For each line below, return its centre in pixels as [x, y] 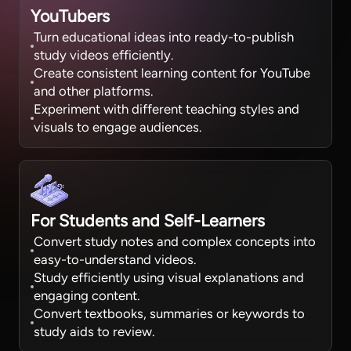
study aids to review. [94, 331]
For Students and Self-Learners [148, 220]
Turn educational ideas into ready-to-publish [164, 37]
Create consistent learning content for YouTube [172, 73]
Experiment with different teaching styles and [167, 109]
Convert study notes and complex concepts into [175, 241]
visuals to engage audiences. [118, 127]
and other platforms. [94, 91]
